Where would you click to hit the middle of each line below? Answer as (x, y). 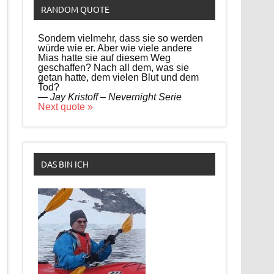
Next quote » (66, 106)
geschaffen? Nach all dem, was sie (114, 67)
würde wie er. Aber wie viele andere (115, 48)
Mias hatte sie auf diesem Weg (105, 57)
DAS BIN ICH (65, 164)
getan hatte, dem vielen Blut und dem (119, 77)
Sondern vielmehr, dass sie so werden (121, 38)
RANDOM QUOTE (75, 9)
